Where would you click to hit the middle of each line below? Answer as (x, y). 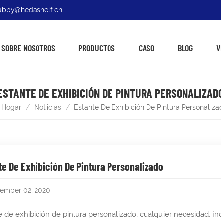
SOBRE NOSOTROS (28, 48)
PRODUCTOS (97, 48)
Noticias (48, 107)
